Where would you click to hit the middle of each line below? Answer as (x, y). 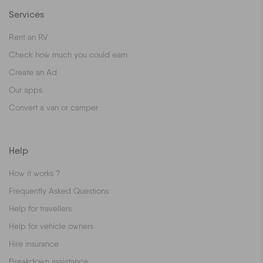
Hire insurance (34, 244)
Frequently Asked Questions (59, 191)
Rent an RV (28, 37)
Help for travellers (40, 208)
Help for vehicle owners (51, 226)
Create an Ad (33, 72)
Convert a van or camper (53, 107)
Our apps (26, 90)
